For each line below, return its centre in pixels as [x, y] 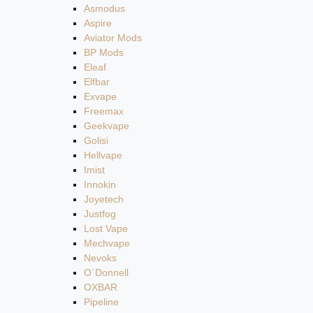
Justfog [100, 214]
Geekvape [107, 126]
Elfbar [97, 82]
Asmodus [104, 8]
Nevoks [100, 258]
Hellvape [103, 155]
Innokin [100, 184]
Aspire [98, 23]
